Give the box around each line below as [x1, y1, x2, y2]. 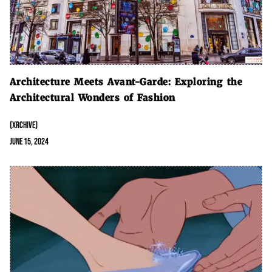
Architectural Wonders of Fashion [9, 92, 175, 104]
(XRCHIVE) [9, 120, 38, 132]
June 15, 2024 [9, 136, 49, 148]
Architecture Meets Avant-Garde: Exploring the [9, 76, 243, 88]
